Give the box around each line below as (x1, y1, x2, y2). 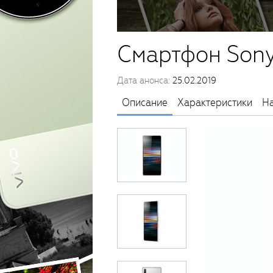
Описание (122, 96, 168, 110)
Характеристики (177, 96, 252, 110)
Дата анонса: (117, 74, 172, 87)
